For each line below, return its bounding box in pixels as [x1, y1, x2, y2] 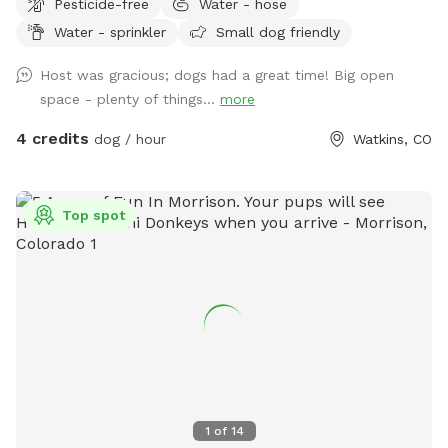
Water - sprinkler [54, 23, 166, 40]
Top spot [62, 206, 125, 223]
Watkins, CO [353, 130, 432, 147]
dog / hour [89, 130, 166, 147]
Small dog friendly [216, 23, 340, 40]
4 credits [16, 128, 89, 148]
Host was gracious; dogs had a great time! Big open [40, 66, 394, 83]
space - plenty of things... [40, 90, 220, 107]
